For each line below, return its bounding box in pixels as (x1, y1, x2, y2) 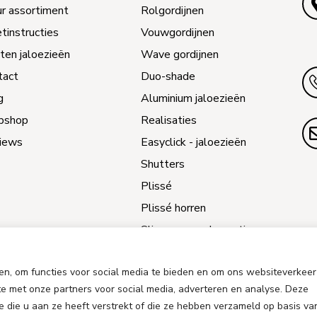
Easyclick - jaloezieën (141, 134, 246, 150)
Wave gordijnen (141, 47, 219, 62)
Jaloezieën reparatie (141, 244, 240, 260)
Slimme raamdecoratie (141, 222, 252, 238)
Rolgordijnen (141, 3, 204, 18)
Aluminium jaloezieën (141, 91, 246, 106)
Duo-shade (141, 69, 195, 84)
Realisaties (141, 113, 197, 128)
